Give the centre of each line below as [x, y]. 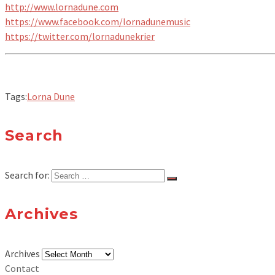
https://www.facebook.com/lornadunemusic [98, 22]
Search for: [27, 175]
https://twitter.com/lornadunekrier [80, 37]
